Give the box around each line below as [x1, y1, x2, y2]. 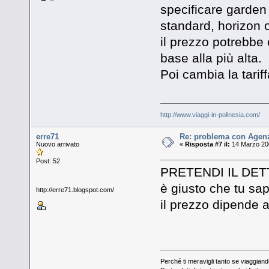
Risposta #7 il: [185, 140, 231, 148]
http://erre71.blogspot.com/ [36, 186, 115, 193]
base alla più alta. [160, 51, 262, 65]
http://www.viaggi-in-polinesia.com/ [160, 110, 260, 118]
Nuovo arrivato [36, 140, 80, 148]
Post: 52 [36, 157, 61, 165]
